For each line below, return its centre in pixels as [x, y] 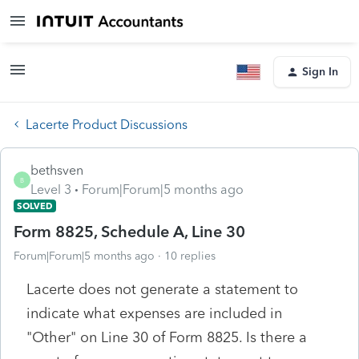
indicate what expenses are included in [154, 313]
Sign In [320, 72]
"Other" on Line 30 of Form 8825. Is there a [167, 337]
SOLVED [35, 206]
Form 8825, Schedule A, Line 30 [129, 231]
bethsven [57, 170]
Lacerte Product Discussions [107, 124]
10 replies [190, 256]
